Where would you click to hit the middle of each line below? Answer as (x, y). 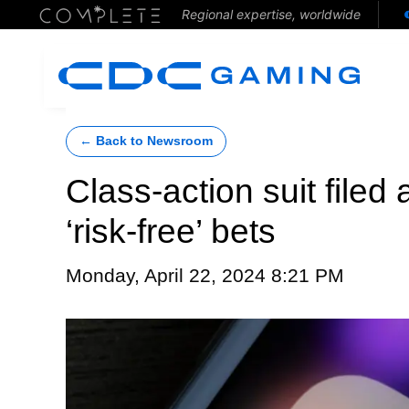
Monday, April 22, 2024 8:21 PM (205, 276)
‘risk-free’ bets (171, 231)
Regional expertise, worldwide (271, 14)
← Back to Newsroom (146, 141)
